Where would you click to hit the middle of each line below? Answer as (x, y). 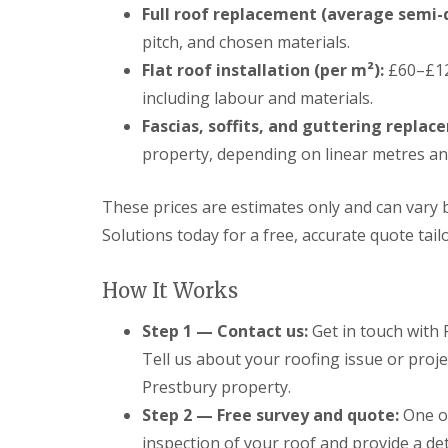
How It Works (170, 290)
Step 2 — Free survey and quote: (270, 415)
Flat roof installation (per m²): (263, 70)
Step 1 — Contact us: (225, 331)
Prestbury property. (216, 387)
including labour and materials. (257, 98)
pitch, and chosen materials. (246, 42)
